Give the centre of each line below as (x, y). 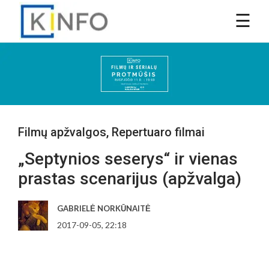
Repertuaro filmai (158, 132)
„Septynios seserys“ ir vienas (128, 159)
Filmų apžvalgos (62, 132)
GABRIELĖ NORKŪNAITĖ (104, 208)
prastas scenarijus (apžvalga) (130, 178)
